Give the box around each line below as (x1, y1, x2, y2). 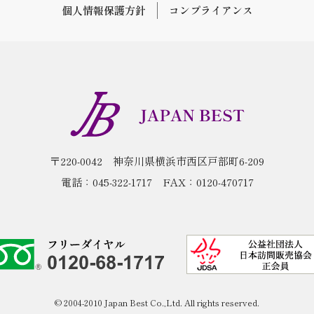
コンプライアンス (168, 2, 253, 18)
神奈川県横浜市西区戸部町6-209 (113, 153, 264, 168)
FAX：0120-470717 (162, 174, 254, 189)
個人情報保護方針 (61, 2, 146, 18)
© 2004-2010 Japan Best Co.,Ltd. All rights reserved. (55, 296, 259, 308)
